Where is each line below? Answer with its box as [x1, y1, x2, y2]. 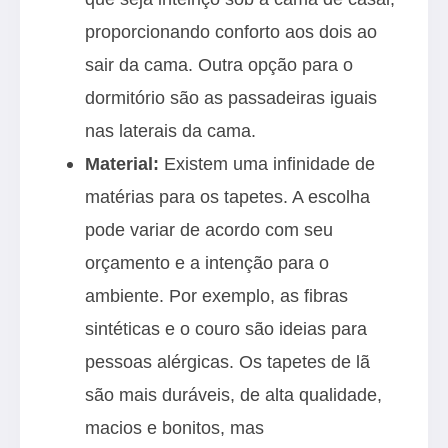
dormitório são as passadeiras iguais [85, 86, 377, 108]
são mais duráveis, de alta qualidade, [85, 383, 382, 405]
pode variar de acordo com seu [85, 218, 333, 240]
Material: [85, 152, 159, 174]
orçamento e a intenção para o [85, 251, 329, 273]
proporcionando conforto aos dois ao [85, 20, 377, 42]
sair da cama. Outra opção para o [85, 53, 353, 75]
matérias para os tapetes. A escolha [85, 185, 370, 207]
